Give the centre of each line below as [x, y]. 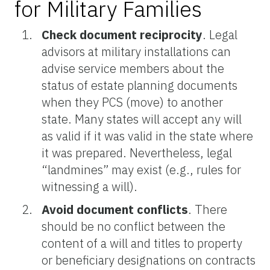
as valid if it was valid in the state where [147, 136]
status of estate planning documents [140, 85]
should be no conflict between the [133, 226]
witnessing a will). [89, 186]
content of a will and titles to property [142, 243]
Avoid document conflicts [115, 209]
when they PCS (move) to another [132, 102]
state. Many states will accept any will [142, 119]
